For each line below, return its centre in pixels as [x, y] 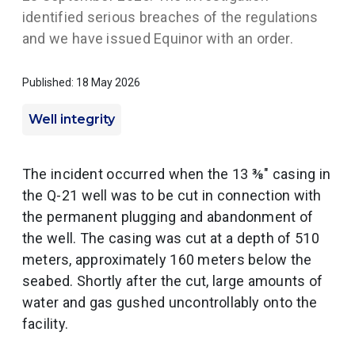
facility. [45, 324]
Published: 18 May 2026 [81, 82]
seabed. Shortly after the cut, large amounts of [173, 281]
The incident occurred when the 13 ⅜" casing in [177, 174]
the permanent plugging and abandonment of [168, 217]
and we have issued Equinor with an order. [158, 38]
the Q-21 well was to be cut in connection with [172, 195]
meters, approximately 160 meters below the [167, 260]
